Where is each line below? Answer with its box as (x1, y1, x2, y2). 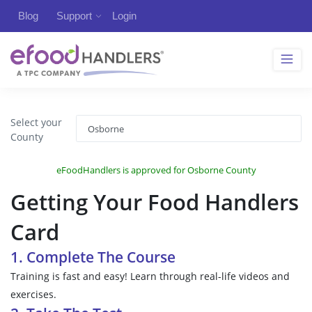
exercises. (10, 287, 56, 301)
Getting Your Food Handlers (10, 187, 299, 217)
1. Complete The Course (10, 247, 175, 267)
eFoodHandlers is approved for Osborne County (56, 164, 256, 177)
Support (56, 10, 92, 22)
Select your (10, 115, 62, 129)
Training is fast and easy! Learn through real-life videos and (10, 269, 290, 283)
